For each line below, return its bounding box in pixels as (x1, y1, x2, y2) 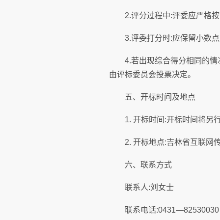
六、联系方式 (109, 161, 172, 169)
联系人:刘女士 (109, 183, 174, 192)
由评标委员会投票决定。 (109, 70, 195, 79)
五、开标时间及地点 (109, 93, 195, 101)
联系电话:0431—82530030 (109, 206, 219, 214)
